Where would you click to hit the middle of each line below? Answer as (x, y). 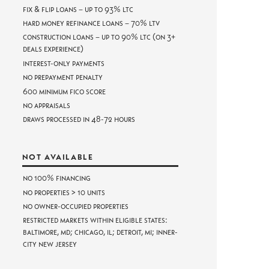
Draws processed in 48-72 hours (79, 119)
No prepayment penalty (62, 77)
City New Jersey (50, 244)
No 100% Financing (56, 178)
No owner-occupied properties (75, 205)
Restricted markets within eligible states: (95, 220)
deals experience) (53, 49)
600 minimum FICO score (64, 91)
